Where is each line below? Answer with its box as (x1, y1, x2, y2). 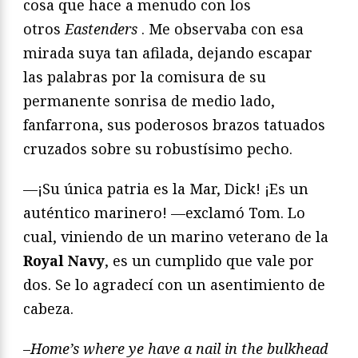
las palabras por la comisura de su (23, 67, 266, 87)
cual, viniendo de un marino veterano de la (23, 227, 328, 247)
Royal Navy (23, 251, 105, 271)
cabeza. (23, 299, 74, 319)
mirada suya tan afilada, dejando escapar (23, 43, 312, 63)
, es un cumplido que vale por (105, 251, 314, 271)
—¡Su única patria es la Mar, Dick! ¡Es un (23, 179, 308, 199)
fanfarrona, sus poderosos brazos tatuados (23, 115, 325, 135)
